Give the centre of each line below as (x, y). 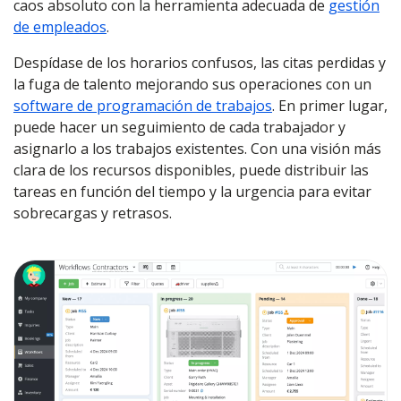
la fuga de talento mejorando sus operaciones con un (192, 84)
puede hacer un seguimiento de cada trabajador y (179, 127)
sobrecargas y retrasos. (93, 213)
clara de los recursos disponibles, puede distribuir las (191, 170)
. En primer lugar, (330, 106)
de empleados (60, 27)
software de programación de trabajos (143, 106)
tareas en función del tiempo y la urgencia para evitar (192, 192)
